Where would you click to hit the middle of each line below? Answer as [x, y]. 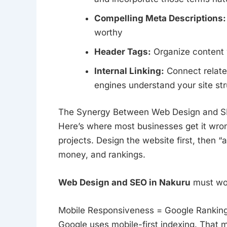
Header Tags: [122, 51]
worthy [108, 32]
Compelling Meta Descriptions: [160, 18]
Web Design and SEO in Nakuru [124, 183]
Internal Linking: [129, 71]
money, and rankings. [102, 155]
